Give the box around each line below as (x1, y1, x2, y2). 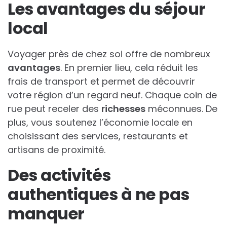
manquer (8, 202, 85, 225)
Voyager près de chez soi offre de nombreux (8, 48, 210, 61)
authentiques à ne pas (8, 183, 190, 206)
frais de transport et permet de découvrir (8, 75, 195, 88)
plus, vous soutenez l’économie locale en (8, 116, 193, 129)
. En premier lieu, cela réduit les (60, 61, 198, 74)
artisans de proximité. (8, 143, 105, 157)
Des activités (8, 164, 111, 187)
